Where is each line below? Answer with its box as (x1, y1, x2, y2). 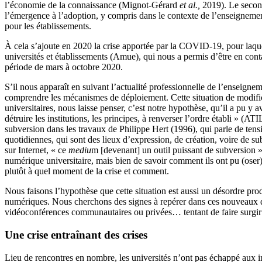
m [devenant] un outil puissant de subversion (91, 145, 256, 156)
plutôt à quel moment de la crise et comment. (5, 166, 169, 177)
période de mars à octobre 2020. (5, 62, 123, 73)
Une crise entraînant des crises (5, 229, 147, 242)
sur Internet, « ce (5, 145, 66, 156)
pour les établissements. (5, 21, 91, 32)
